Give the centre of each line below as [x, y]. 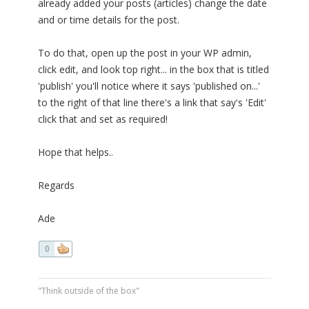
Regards [56, 186]
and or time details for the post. [109, 20]
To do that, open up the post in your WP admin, [145, 53]
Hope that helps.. [76, 152]
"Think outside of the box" [89, 291]
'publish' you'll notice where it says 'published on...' [149, 86]
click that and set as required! [103, 119]
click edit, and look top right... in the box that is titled [153, 70]
